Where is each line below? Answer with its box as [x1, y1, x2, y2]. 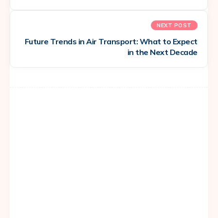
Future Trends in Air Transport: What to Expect [24, 36, 198, 46]
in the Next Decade [127, 47, 198, 57]
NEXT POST [157, 21, 192, 29]
